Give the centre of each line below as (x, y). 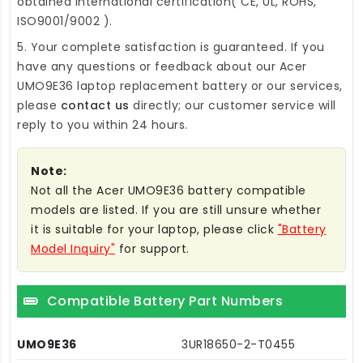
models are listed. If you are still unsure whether (176, 209)
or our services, (295, 85)
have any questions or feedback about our (148, 66)
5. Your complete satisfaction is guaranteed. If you (171, 47)
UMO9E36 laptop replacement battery (132, 85)
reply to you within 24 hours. (102, 124)
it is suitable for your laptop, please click (154, 229)
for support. (152, 248)
